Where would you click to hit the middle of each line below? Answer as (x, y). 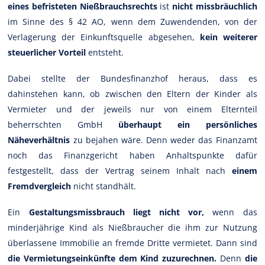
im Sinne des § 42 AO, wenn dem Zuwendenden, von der (132, 21)
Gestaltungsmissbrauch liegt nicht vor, (121, 212)
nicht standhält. (104, 186)
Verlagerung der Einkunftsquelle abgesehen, (104, 37)
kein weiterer (228, 37)
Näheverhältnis (41, 140)
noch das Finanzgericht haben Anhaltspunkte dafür (132, 155)
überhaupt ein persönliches (188, 124)
